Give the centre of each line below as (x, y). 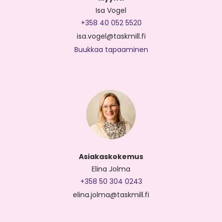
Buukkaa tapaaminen (111, 50)
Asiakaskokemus (111, 157)
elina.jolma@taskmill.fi (111, 195)
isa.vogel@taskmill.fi (111, 36)
